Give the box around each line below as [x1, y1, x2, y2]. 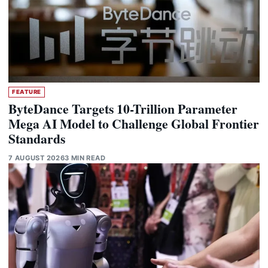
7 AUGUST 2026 [8, 153, 65, 162]
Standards [8, 129, 65, 148]
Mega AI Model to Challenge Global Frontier [8, 114, 259, 133]
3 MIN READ [65, 153, 106, 162]
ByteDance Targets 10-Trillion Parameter [8, 99, 237, 118]
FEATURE [11, 89, 41, 96]
